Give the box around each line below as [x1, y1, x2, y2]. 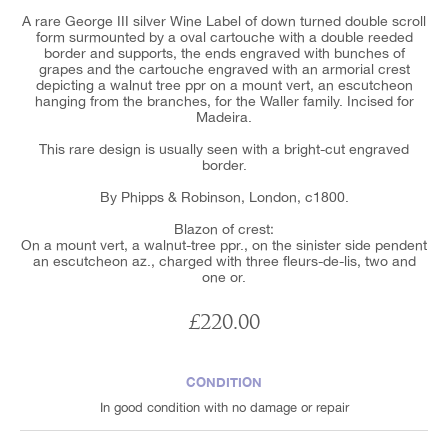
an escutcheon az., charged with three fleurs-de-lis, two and [32, 252, 416, 269]
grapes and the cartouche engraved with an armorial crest [38, 60, 410, 77]
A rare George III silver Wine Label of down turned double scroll [22, 12, 426, 29]
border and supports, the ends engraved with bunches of [43, 44, 405, 61]
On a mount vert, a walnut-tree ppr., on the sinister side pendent [21, 236, 427, 253]
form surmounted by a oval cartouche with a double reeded [35, 28, 413, 45]
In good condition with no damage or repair [99, 399, 349, 415]
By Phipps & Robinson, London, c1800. [99, 188, 349, 205]
